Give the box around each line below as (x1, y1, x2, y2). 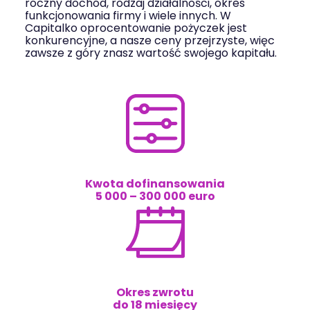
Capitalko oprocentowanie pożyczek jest (25, 20, 247, 36)
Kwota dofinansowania (85, 176, 225, 192)
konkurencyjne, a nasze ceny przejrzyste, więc (25, 33, 275, 48)
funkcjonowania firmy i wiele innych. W (25, 8, 231, 24)
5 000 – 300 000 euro (95, 188, 215, 204)
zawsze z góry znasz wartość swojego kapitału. (25, 45, 277, 61)
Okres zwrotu (116, 284, 194, 300)
